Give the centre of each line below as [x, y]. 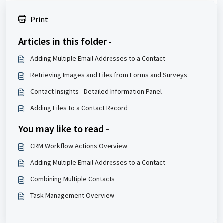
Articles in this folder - [65, 41]
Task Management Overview [72, 195]
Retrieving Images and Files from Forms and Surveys [109, 75]
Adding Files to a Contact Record [79, 108]
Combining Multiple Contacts [73, 179]
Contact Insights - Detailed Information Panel [96, 91]
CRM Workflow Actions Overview [79, 146]
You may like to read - [64, 129]
